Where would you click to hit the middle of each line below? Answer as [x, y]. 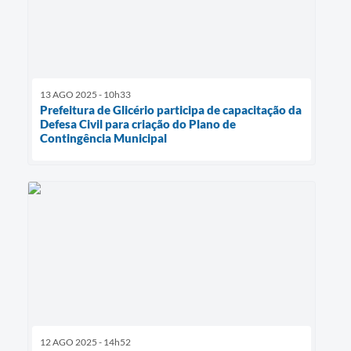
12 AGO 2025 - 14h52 [85, 342]
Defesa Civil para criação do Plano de [138, 124]
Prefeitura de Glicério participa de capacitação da [171, 110]
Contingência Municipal [103, 138]
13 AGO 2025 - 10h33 [85, 95]
